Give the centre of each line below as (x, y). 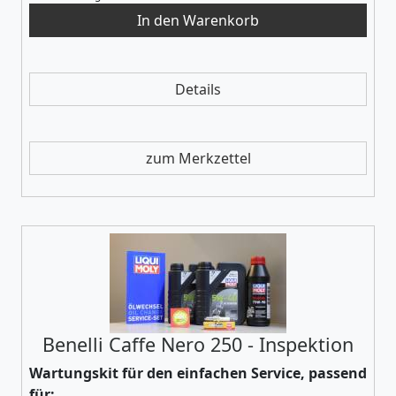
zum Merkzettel (198, 158)
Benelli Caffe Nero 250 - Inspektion (198, 344)
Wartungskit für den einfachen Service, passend (198, 373)
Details (198, 89)
